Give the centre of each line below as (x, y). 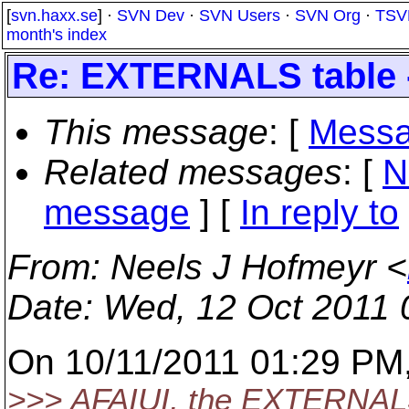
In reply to (320, 212)
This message (156, 132)
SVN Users (240, 16)
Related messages (193, 172)
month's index (57, 35)
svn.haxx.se (54, 16)
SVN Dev (151, 16)
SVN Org (328, 16)
